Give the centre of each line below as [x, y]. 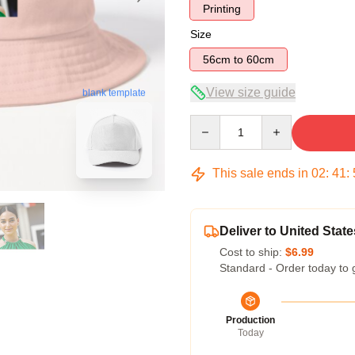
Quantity [210, 122]
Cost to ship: [252, 252]
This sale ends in [260, 173]
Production [250, 320]
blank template [114, 93]
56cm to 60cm [260, 59]
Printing [222, 9]
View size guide [251, 92]
